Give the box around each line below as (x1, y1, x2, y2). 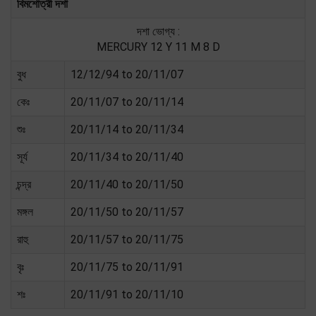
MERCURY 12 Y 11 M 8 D (96, 39, 220, 54)
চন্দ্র (17, 177, 31, 191)
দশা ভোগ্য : (136, 24, 180, 38)
